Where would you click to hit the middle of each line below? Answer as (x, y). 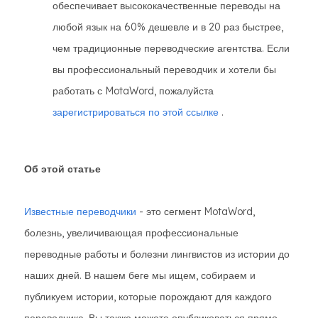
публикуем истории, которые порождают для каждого (148, 297)
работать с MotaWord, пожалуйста (133, 91)
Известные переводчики (80, 212)
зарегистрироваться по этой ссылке (136, 112)
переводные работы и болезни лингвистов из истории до (157, 254)
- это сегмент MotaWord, (196, 212)
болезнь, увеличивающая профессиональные (131, 233)
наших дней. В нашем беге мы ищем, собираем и (140, 275)
